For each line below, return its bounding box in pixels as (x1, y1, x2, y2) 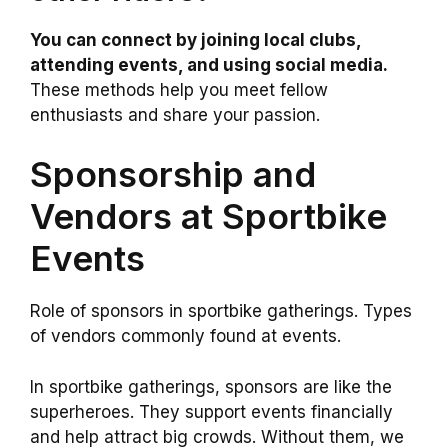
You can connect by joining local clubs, (30, 29, 361, 50)
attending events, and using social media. (30, 54, 388, 75)
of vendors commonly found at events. (30, 326, 341, 347)
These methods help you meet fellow (30, 79, 328, 100)
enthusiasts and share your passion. (30, 104, 320, 125)
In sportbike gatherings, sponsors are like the (30, 376, 392, 397)
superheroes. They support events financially (30, 401, 393, 422)
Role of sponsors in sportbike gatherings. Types (30, 301, 412, 322)
